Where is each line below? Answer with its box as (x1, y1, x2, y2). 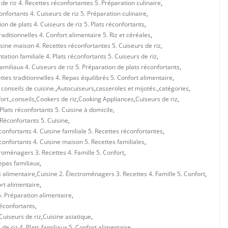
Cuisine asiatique (43, 212, 91, 221)
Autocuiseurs (57, 83, 94, 93)
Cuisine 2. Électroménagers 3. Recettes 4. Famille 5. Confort (37, 169, 205, 178)
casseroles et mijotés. (96, 83, 157, 93)
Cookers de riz (36, 94, 77, 103)
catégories (159, 83, 189, 93)
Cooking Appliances (78, 94, 134, 103)
